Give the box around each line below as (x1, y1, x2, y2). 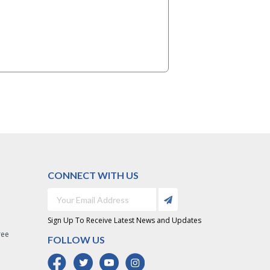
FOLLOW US (47, 234, 105, 245)
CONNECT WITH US (47, 169, 139, 181)
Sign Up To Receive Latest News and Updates (47, 215, 201, 225)
